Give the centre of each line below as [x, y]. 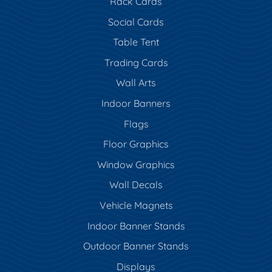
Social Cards [136, 22]
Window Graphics [136, 164]
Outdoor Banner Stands [136, 246]
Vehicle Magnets [136, 206]
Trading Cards [136, 62]
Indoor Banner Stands [136, 226]
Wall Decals [136, 185]
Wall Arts [136, 83]
